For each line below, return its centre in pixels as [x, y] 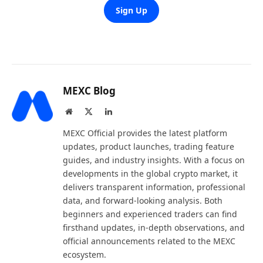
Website [85, 111]
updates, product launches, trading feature [149, 146]
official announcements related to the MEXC [149, 241]
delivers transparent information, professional [154, 187]
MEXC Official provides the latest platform [145, 133]
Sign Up [131, 10]
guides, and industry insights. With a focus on [154, 160]
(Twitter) [107, 122]
